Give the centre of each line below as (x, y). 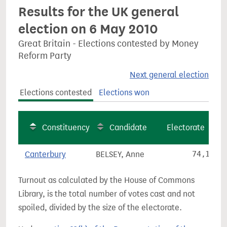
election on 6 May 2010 (88, 29)
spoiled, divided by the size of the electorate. (100, 207)
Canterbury (45, 154)
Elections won (124, 92)
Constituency (66, 127)
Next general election (169, 75)
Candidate (128, 127)
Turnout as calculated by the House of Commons (106, 180)
